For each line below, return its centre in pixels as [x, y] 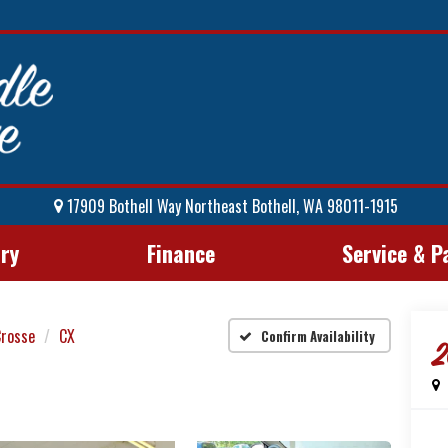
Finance [180, 252]
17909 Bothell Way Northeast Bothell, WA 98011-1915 [230, 206]
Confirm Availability [318, 336]
